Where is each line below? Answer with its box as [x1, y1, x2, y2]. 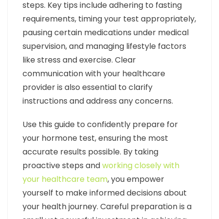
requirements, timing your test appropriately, [22, 13, 196, 25]
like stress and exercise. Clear [22, 54, 136, 66]
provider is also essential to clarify [22, 82, 153, 93]
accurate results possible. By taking [22, 146, 158, 158]
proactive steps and [22, 160, 102, 172]
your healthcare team [22, 174, 108, 185]
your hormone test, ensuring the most [22, 132, 168, 144]
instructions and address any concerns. [22, 95, 173, 107]
